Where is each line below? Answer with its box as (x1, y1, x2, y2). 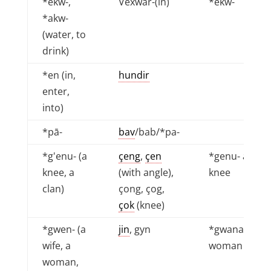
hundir (118, 68, 149, 82)
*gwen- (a (42, 223, 86, 236)
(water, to (42, 28, 86, 41)
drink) (42, 44, 69, 57)
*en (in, (42, 68, 76, 82)
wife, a (42, 239, 71, 252)
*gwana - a (208, 223, 257, 236)
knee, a (42, 166, 74, 179)
